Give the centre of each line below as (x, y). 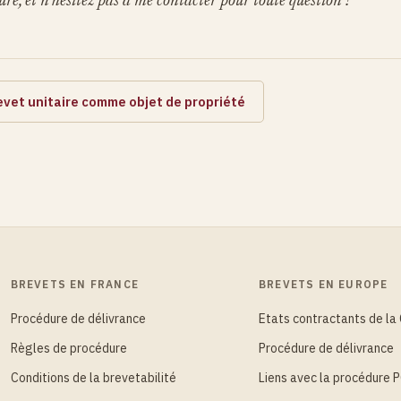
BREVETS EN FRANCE (75, 285)
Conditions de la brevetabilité (93, 378)
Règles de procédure (68, 349)
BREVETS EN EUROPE (324, 285)
